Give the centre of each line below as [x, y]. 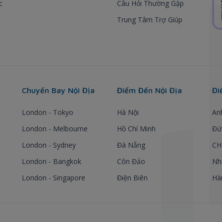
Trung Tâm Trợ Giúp [150, 19]
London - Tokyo [48, 112]
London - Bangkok [52, 161]
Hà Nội [128, 112]
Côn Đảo [131, 161]
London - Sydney [49, 145]
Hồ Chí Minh [136, 128]
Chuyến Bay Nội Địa [58, 90]
